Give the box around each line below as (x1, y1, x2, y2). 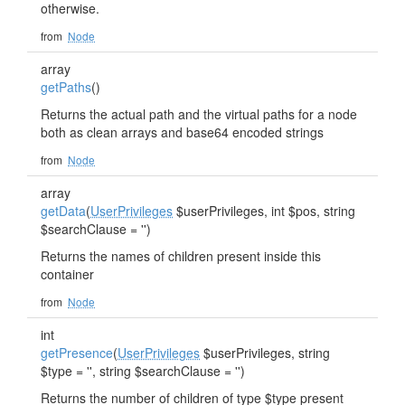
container (41, 265, 94, 283)
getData (41, 202, 86, 220)
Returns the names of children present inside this (41, 247, 321, 265)
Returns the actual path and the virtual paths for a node (41, 105, 357, 123)
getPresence (41, 344, 113, 362)
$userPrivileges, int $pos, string (173, 202, 355, 220)
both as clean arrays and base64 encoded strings (41, 123, 324, 141)
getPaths (41, 78, 91, 96)
